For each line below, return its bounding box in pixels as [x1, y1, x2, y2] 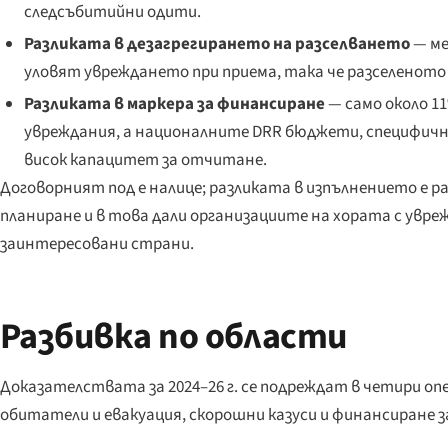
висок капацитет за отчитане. [23, 148, 267, 173]
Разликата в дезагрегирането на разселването [23, 32, 410, 57]
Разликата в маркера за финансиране [23, 92, 325, 117]
